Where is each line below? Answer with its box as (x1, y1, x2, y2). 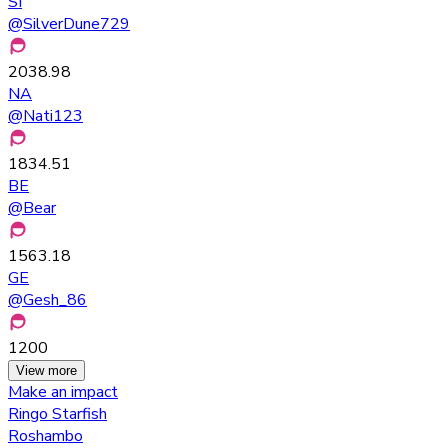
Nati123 (23, 104, 83, 127)
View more (16, 362, 77, 378)
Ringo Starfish (8, 402, 107, 425)
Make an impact (8, 380, 118, 403)
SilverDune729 (23, 12, 130, 35)
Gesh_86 (23, 288, 87, 311)
